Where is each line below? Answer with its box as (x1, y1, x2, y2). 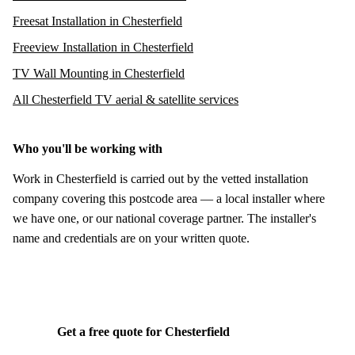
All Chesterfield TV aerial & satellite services (13, 92, 239, 106)
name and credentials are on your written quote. (13, 231, 250, 245)
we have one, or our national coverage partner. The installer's (13, 211, 316, 225)
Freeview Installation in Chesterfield (13, 40, 193, 54)
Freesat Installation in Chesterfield (13, 13, 182, 28)
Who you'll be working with (13, 141, 162, 155)
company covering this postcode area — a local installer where (13, 191, 325, 205)
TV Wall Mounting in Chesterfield (13, 66, 185, 80)
